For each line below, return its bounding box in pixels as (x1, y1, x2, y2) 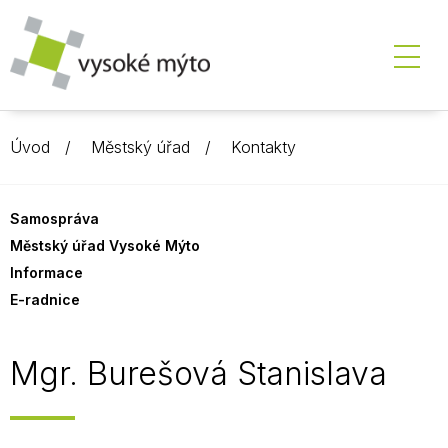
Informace (10, 264, 83, 281)
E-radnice (10, 291, 80, 308)
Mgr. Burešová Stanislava (10, 354, 387, 393)
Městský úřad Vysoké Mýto (10, 237, 200, 254)
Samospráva (10, 210, 99, 227)
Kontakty (231, 137, 296, 157)
